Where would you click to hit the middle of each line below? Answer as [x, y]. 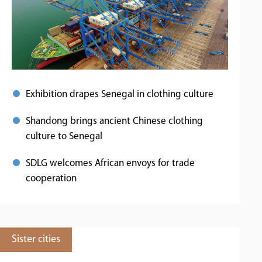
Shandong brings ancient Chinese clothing [114, 121]
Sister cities [36, 239]
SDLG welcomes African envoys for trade [110, 163]
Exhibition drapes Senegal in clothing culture [120, 94]
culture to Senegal [64, 137]
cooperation [51, 179]
